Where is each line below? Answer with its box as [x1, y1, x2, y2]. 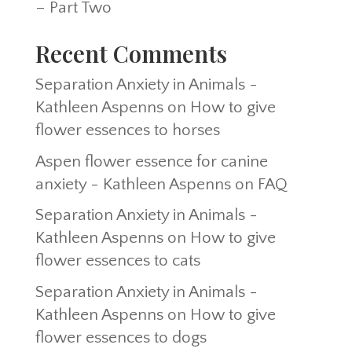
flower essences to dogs [35, 328, 207, 346]
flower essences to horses [35, 121, 220, 140]
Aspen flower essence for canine [35, 152, 268, 170]
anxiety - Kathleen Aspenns [35, 174, 231, 193]
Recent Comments [35, 38, 227, 69]
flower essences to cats [35, 251, 200, 270]
